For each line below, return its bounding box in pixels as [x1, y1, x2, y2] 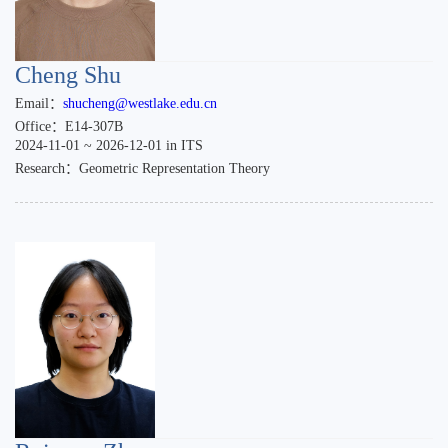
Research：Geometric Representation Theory [15, 160, 270, 176]
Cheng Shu [15, 61, 121, 88]
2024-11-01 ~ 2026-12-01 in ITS [15, 137, 203, 153]
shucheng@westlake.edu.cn [63, 95, 217, 111]
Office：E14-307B [15, 118, 123, 134]
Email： [15, 95, 63, 111]
